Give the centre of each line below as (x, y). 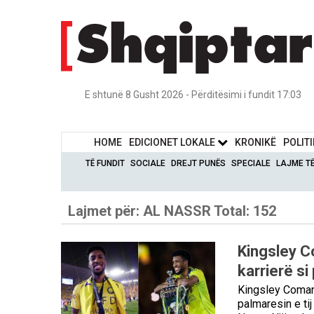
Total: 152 (244, 211)
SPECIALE (251, 163)
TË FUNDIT (105, 163)
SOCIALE (148, 163)
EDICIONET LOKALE (173, 142)
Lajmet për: (105, 211)
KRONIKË (256, 142)
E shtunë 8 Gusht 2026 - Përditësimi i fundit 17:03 (193, 94)
